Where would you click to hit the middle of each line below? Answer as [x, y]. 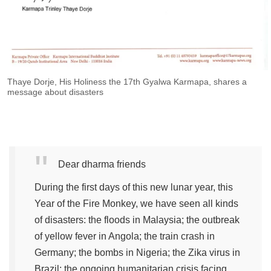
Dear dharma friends [102, 164]
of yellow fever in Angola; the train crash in [125, 236]
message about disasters [56, 92]
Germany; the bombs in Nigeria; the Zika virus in [137, 252]
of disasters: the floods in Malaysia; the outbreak [137, 220]
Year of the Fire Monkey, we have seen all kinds [136, 203]
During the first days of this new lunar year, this [134, 187]
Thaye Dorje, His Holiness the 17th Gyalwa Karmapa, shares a [127, 81]
